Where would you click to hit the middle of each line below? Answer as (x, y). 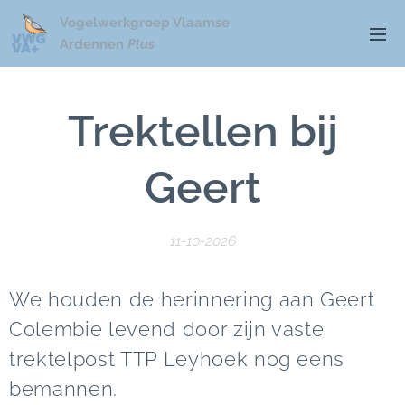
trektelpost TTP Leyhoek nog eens (177, 359)
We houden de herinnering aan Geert (192, 299)
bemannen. (63, 389)
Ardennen (94, 44)
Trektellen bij (202, 131)
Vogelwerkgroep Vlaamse (145, 23)
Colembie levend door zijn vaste (167, 329)
